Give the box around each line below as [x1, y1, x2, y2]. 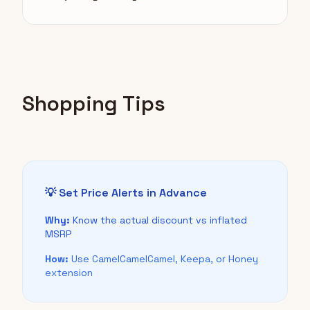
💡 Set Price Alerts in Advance [45, 185, 207, 201]
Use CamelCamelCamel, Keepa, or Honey [69, 253, 258, 266]
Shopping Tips [22, 90, 165, 118]
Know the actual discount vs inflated [70, 214, 247, 227]
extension [45, 266, 93, 280]
